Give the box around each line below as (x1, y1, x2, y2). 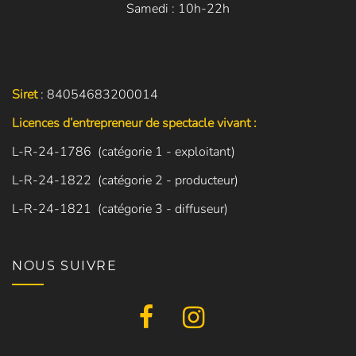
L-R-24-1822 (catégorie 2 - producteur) (12, 171, 238, 189)
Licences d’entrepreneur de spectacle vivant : (12, 114, 257, 132)
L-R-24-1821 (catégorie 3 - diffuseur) (12, 199, 228, 218)
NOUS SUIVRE (12, 257, 118, 273)
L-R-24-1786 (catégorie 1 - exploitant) (12, 142, 235, 161)
